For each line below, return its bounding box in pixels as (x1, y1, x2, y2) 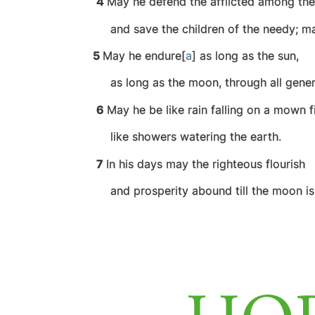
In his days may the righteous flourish (106, 156, 305, 171)
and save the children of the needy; (93, 21, 298, 36)
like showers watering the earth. (93, 129, 281, 144)
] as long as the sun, (192, 49, 299, 63)
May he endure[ (103, 49, 186, 63)
